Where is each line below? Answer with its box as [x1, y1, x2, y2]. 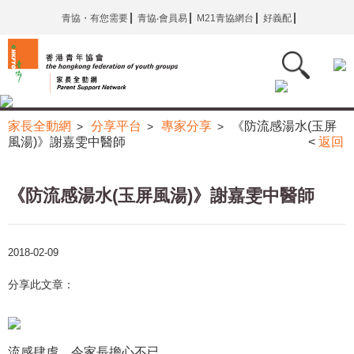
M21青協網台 [196, 13, 254, 24]
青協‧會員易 [137, 13, 187, 24]
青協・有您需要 [61, 13, 128, 24]
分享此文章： [8, 278, 74, 292]
